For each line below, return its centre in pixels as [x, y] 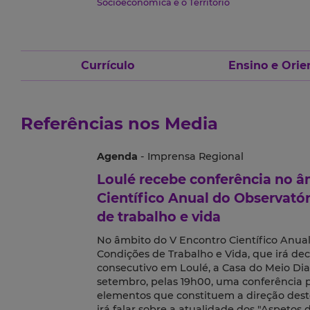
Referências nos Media [119, 124]
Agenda [117, 157]
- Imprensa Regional [190, 157]
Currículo [108, 66]
